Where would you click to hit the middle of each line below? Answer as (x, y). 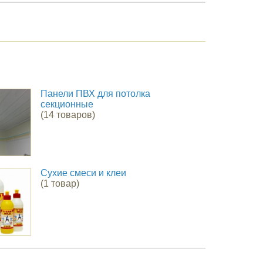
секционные (67, 104)
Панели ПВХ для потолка (95, 93)
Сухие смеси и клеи (83, 173)
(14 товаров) (68, 114)
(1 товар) (60, 184)
